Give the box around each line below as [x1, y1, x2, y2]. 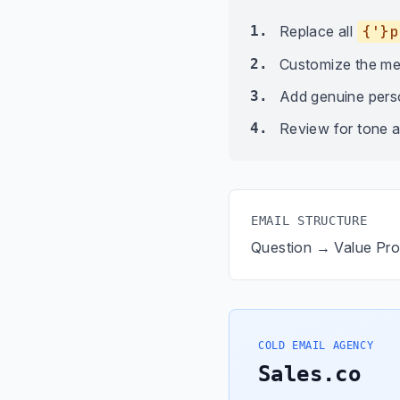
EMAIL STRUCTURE [251, 213, 368, 228]
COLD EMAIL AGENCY [258, 339, 374, 352]
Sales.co [258, 362, 362, 387]
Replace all [279, 22, 357, 40]
